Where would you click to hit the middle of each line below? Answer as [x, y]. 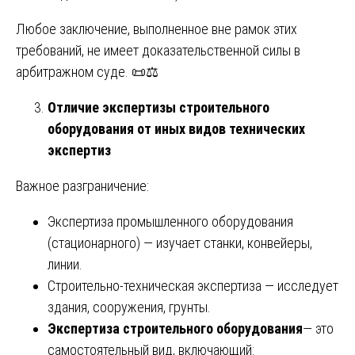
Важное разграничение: [82, 185]
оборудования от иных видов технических [176, 128]
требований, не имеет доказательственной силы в [158, 50]
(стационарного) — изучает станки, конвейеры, [180, 242]
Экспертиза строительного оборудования [175, 328]
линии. [65, 264]
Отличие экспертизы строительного [158, 107]
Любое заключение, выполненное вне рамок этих [157, 29]
